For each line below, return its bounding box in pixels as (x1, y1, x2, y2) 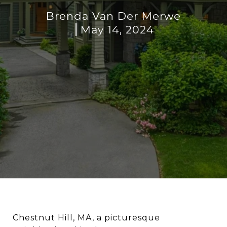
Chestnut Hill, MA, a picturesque (13, 213, 160, 222)
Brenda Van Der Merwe (46, 10, 181, 22)
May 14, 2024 (81, 23, 154, 36)
